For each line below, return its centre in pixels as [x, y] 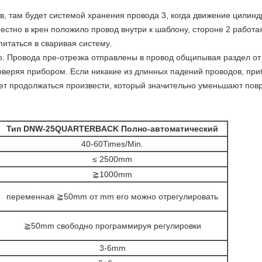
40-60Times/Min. [112, 144]
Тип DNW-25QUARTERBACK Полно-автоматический [112, 129]
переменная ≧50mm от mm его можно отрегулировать [112, 196]
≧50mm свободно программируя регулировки [112, 226]
